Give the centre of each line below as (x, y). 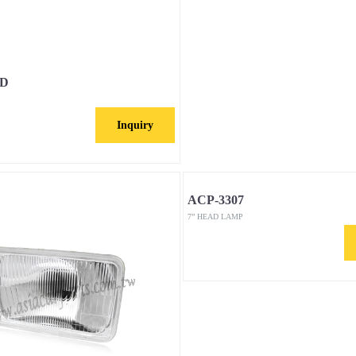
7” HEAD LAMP (215, 217)
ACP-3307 (215, 200)
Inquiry (135, 125)
